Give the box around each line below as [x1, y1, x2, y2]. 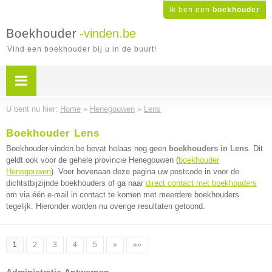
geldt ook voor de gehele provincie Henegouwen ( [6, 155, 178, 165]
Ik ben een [169, 5, 212, 14]
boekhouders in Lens [169, 144, 248, 153]
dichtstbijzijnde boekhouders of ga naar [6, 178, 146, 188]
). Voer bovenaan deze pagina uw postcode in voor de [51, 167, 239, 176]
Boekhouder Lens [6, 127, 100, 139]
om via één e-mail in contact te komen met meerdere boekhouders [6, 190, 239, 199]
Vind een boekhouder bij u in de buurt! [7, 45, 157, 53]
